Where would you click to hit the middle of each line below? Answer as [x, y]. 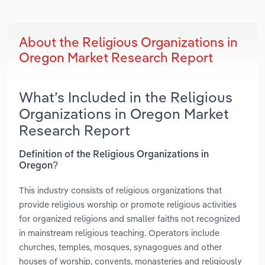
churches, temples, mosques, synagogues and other [120, 247]
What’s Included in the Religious [126, 97]
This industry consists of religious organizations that [120, 190]
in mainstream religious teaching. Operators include [119, 232]
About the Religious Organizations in [128, 42]
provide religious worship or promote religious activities [128, 204]
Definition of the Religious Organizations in [114, 155]
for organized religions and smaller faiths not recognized [130, 218]
